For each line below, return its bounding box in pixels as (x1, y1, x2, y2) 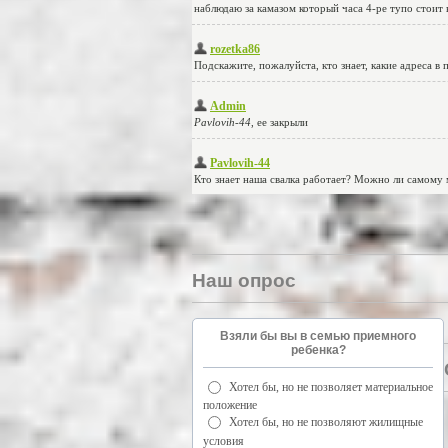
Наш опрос (192, 269, 296, 291)
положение (203, 398, 257, 413)
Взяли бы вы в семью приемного (220, 328, 416, 343)
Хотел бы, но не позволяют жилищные (229, 415, 423, 430)
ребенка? (290, 342, 346, 357)
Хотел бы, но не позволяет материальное (229, 379, 433, 394)
